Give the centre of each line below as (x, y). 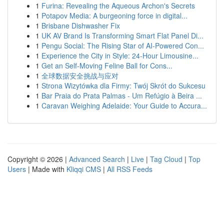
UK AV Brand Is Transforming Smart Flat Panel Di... (122, 35)
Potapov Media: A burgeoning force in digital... (114, 15)
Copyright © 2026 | (38, 159)
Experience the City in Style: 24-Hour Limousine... (120, 55)
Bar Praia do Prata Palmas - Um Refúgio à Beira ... (122, 95)
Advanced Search (97, 159)
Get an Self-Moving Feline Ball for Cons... (107, 65)
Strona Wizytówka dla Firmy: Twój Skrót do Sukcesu (123, 85)
